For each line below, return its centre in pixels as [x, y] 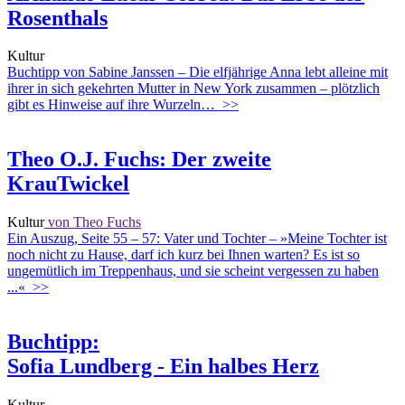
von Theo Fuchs [93, 222]
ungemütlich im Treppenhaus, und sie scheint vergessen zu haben [193, 271]
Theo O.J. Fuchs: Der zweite [139, 160]
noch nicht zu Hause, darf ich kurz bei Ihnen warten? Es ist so [184, 255]
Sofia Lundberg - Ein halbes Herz [163, 367]
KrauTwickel [68, 184]
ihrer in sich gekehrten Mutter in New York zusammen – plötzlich [193, 89]
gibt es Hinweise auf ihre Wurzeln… [111, 105]
